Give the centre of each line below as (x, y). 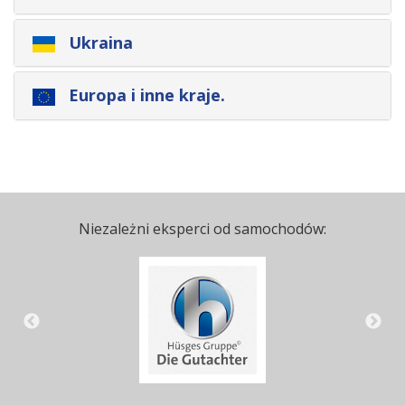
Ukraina (99, 42)
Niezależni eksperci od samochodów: (202, 228)
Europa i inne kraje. (145, 95)
